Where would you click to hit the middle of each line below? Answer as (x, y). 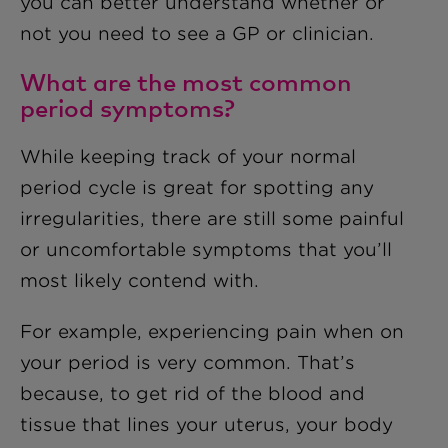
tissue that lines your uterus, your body (206, 424)
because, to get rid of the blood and (192, 393)
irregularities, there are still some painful (212, 218)
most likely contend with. (139, 280)
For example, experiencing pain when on (212, 331)
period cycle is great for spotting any (197, 187)
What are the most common (186, 81)
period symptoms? (127, 107)
